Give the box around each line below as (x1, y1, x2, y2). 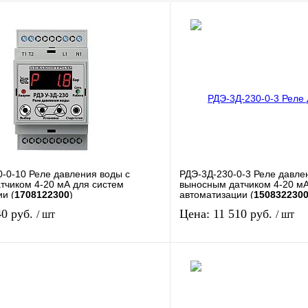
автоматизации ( (179, 188, 254, 200)
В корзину (65, 265, 115, 276)
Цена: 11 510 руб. (179, 207, 276, 221)
